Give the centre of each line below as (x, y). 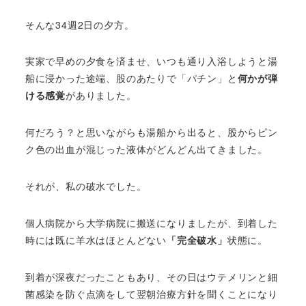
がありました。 (101, 95)
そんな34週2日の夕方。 (80, 24)
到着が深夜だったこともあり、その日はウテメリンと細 (151, 276)
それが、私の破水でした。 (86, 186)
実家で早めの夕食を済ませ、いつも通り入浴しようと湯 (151, 61)
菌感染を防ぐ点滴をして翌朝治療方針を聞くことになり (151, 293)
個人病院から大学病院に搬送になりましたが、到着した (151, 222)
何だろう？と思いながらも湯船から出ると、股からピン (151, 132)
